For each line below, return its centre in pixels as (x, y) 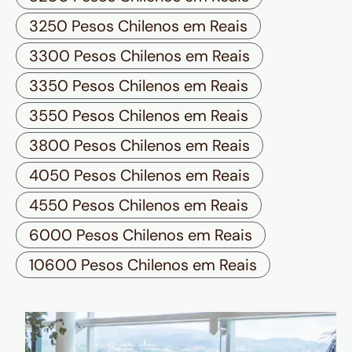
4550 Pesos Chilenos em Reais (139, 205)
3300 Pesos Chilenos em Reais (139, 56)
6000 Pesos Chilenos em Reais (141, 235)
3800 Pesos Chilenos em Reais (139, 146)
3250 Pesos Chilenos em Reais (138, 26)
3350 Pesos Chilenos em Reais (139, 86)
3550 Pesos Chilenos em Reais (139, 116)
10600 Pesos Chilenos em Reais (143, 265)
